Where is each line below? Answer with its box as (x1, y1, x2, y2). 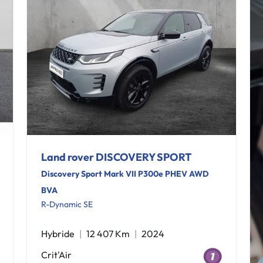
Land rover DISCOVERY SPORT (41, 150, 192, 164)
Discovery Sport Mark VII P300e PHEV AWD (41, 168, 209, 179)
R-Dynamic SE (41, 199, 93, 210)
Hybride (41, 228, 75, 240)
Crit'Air (41, 249, 72, 261)
